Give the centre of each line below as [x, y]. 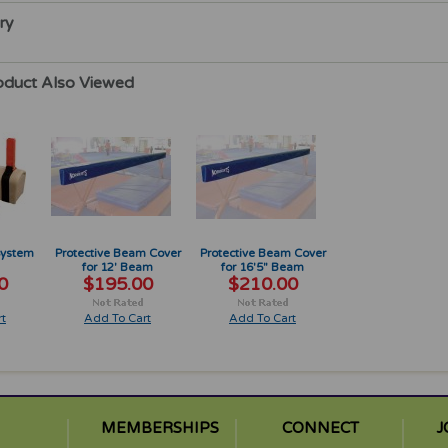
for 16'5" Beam [262, 267]
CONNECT [320, 428]
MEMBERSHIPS [160, 428]
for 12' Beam [117, 267]
